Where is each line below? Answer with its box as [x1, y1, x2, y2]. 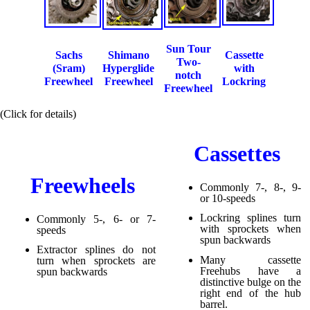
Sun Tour [165, 42, 211, 55]
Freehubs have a [199, 265, 302, 277]
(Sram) [52, 62, 85, 74]
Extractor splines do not [36, 244, 156, 256]
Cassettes [193, 141, 280, 167]
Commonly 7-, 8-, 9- [199, 181, 302, 193]
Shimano [107, 48, 149, 61]
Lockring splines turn [199, 212, 302, 224]
